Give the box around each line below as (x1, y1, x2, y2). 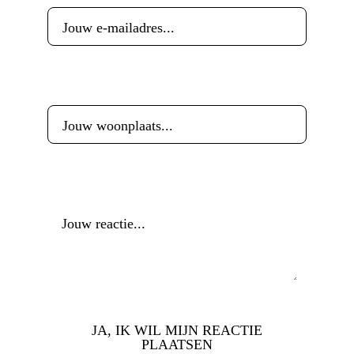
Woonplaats (47, 78, 119, 94)
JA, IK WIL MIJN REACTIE (92, 322, 262, 338)
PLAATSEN (141, 337, 213, 352)
